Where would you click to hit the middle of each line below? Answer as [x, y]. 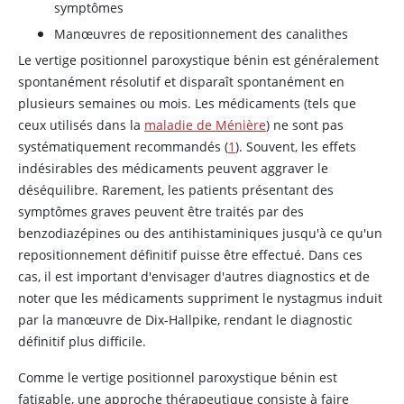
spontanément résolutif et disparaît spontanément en [181, 82]
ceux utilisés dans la [81, 125]
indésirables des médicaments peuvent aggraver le [173, 168]
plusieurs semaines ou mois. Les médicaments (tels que [187, 103]
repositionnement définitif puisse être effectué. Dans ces [190, 255]
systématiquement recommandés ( [123, 147]
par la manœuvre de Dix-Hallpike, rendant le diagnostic [185, 320]
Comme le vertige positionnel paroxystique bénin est [178, 377]
